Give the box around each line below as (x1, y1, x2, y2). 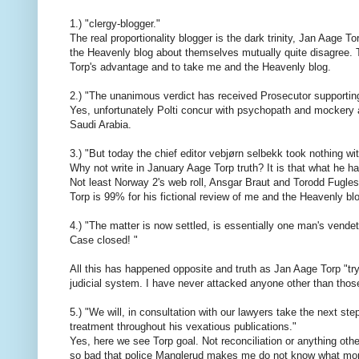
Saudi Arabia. (70, 119, 131, 131)
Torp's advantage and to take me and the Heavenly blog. (70, 61, 331, 74)
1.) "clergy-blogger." (70, 18, 160, 30)
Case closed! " (70, 234, 138, 247)
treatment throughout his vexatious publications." (70, 321, 296, 333)
